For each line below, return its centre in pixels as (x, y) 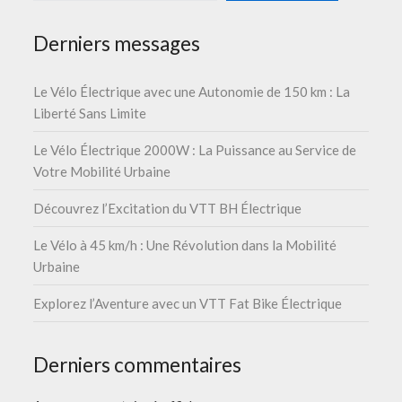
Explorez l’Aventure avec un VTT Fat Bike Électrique (188, 304)
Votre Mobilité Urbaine (102, 172)
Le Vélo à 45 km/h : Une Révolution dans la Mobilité (185, 245)
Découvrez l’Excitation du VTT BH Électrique (168, 209)
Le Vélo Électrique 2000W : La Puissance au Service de (195, 150)
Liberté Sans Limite (90, 114)
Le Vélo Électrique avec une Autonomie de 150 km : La (192, 92)
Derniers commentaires (138, 365)
